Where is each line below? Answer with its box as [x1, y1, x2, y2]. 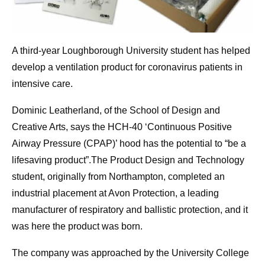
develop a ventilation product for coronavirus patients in [12, 62, 243, 73]
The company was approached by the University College [12, 248, 249, 258]
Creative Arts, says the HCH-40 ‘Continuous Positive [12, 122, 232, 132]
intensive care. [12, 79, 73, 89]
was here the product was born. [12, 221, 143, 232]
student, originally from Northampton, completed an [12, 172, 225, 182]
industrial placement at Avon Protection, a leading [12, 188, 219, 199]
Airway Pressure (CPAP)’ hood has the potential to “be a [12, 138, 246, 149]
